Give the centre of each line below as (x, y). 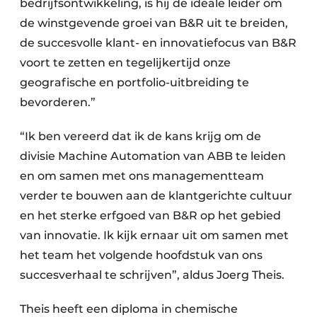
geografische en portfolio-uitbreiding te (134, 82)
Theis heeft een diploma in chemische (129, 309)
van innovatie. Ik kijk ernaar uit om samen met (154, 235)
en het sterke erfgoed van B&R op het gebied (150, 215)
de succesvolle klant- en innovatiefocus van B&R (158, 43)
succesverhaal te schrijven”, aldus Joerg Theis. (152, 275)
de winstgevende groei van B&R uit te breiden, (154, 23)
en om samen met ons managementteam (142, 176)
